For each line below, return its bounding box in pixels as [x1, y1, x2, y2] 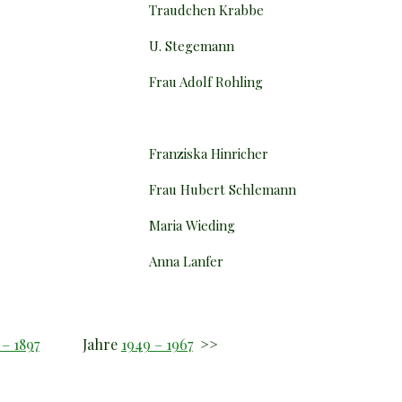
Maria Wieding [149, 215, 236, 234]
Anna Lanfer [149, 251, 224, 270]
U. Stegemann [149, 36, 235, 55]
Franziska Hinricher [149, 144, 269, 162]
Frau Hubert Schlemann [149, 179, 297, 198]
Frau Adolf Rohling [149, 72, 264, 91]
